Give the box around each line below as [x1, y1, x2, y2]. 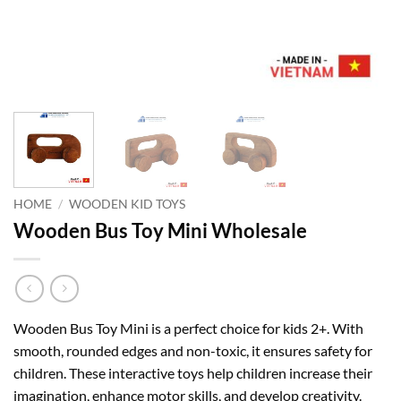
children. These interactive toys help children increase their [13, 364, 372, 382]
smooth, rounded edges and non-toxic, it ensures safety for [13, 342, 372, 360]
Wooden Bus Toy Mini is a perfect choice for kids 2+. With [13, 320, 363, 337]
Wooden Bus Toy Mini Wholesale [13, 218, 307, 243]
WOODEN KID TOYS [69, 196, 186, 211]
